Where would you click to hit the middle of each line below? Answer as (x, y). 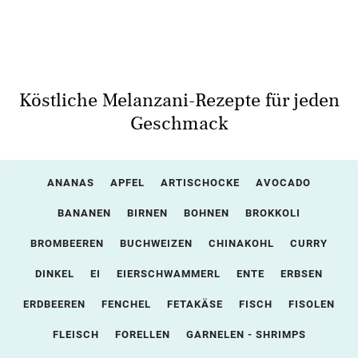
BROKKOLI (273, 213)
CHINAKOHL (241, 243)
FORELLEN (142, 334)
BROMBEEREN (67, 243)
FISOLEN (312, 304)
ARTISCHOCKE (200, 183)
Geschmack (179, 124)
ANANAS (71, 183)
